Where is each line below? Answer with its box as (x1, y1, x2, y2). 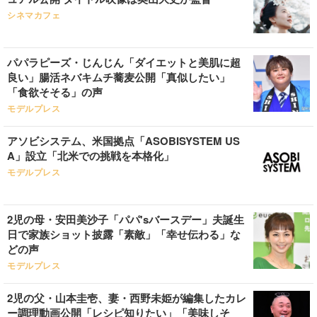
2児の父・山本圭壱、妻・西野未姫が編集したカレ (7, 290, 246, 306)
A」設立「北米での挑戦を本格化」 (7, 148, 174, 163)
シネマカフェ (7, 11, 61, 21)
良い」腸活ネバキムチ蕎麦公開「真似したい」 (7, 69, 230, 85)
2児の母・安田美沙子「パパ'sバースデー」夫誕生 (7, 212, 244, 227)
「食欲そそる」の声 (7, 84, 103, 100)
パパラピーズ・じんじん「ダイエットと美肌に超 (7, 54, 241, 70)
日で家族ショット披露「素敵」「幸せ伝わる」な (7, 226, 241, 242)
